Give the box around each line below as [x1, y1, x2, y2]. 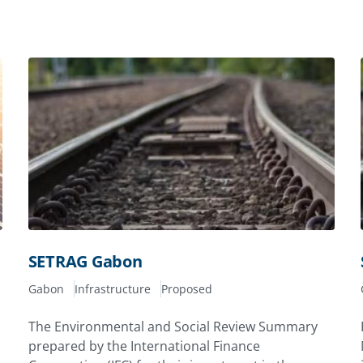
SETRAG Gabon [28, 250, 143, 273]
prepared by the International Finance [28, 337, 260, 356]
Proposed [160, 281, 212, 297]
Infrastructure [74, 281, 151, 297]
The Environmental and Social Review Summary [28, 318, 318, 336]
